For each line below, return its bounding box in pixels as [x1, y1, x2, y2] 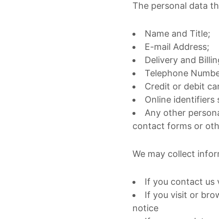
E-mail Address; [145, 41, 209, 52]
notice [132, 202, 158, 213]
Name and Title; [145, 28, 210, 39]
